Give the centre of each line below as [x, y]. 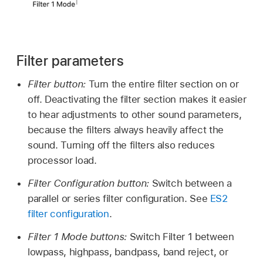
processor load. [62, 161]
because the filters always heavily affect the [125, 130]
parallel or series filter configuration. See [119, 199]
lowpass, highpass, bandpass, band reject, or [128, 252]
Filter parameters [70, 60]
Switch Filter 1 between [182, 236]
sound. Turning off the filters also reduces [121, 145]
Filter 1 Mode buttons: [78, 236]
